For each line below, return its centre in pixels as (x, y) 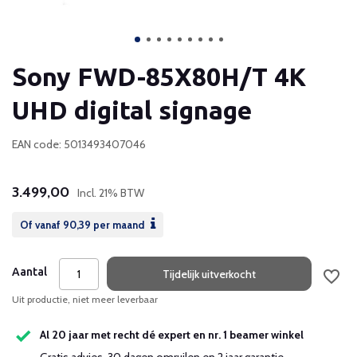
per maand (119, 225)
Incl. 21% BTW (111, 193)
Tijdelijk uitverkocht (210, 274)
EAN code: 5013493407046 (79, 144)
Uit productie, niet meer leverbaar (85, 299)
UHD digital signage (132, 110)
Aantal (29, 272)
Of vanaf (41, 225)
